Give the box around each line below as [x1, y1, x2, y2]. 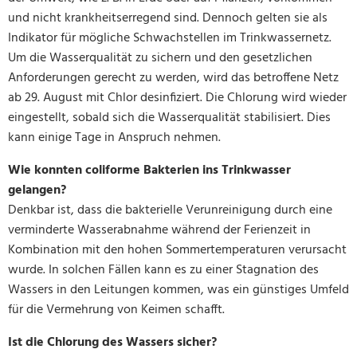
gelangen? [8, 179, 66, 201]
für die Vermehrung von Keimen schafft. [8, 299, 225, 320]
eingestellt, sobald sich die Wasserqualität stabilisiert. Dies [8, 107, 331, 128]
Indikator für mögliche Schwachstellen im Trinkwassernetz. [8, 27, 331, 49]
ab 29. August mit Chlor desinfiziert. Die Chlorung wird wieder [8, 87, 347, 108]
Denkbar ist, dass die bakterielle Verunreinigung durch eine [8, 199, 332, 221]
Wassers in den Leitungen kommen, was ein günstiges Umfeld [8, 279, 349, 300]
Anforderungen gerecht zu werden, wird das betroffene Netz [8, 67, 339, 88]
